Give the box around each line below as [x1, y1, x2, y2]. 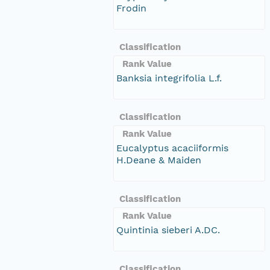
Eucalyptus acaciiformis [116, 142, 228, 154]
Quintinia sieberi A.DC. [116, 224, 220, 236]
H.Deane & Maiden [116, 154, 201, 166]
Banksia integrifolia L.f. [116, 72, 222, 84]
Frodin [116, 2, 146, 14]
